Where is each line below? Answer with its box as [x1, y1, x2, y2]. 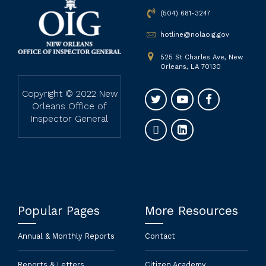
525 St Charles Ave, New [160, 53, 243, 61]
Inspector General [31, 113, 108, 124]
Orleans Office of [32, 100, 107, 112]
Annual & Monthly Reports [18, 231, 115, 240]
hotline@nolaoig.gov [160, 31, 229, 39]
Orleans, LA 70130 [160, 62, 221, 71]
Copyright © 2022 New [21, 88, 118, 99]
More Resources [145, 203, 238, 218]
